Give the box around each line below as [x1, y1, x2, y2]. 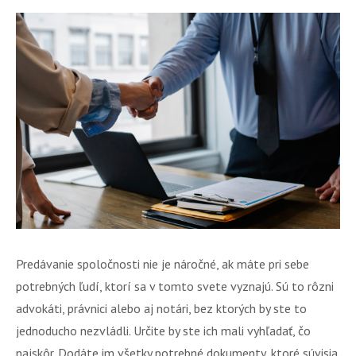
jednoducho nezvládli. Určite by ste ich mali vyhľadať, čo [16, 323, 311, 339]
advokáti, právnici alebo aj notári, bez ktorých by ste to [16, 300, 307, 316]
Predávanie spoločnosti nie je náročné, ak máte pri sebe [16, 256, 309, 272]
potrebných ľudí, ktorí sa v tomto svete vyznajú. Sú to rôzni [16, 278, 334, 294]
